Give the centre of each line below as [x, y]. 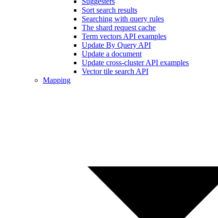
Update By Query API [116, 45]
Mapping [57, 80]
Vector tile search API [115, 72]
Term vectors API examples [124, 36]
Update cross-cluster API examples [135, 63]
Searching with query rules [123, 19]
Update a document [112, 54]
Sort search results [109, 10]
